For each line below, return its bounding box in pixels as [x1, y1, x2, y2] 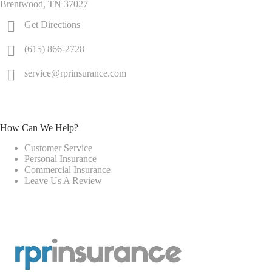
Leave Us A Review [24, 175, 102, 186]
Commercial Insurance [24, 165, 110, 175]
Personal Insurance [24, 154, 97, 164]
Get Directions [24, 19, 80, 30]
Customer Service [24, 143, 92, 153]
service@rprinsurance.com [24, 68, 126, 79]
